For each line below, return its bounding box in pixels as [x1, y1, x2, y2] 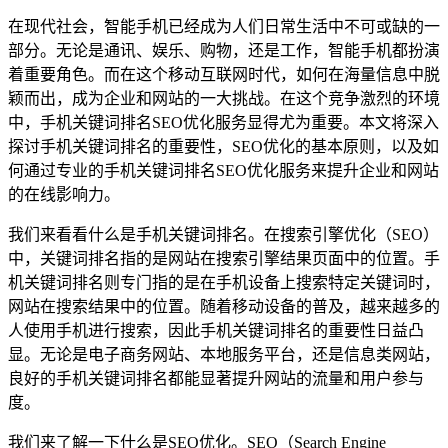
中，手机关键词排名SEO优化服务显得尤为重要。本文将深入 [8, 114, 439, 132]
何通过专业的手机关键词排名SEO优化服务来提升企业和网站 [8, 162, 439, 180]
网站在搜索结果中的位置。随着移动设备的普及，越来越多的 [8, 298, 440, 316]
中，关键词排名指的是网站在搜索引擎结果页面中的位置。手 [8, 250, 440, 268]
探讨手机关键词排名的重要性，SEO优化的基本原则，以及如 [8, 138, 439, 156]
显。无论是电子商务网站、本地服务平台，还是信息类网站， [8, 346, 440, 364]
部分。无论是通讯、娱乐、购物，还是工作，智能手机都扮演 [8, 42, 440, 60]
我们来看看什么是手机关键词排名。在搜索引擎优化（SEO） [8, 226, 439, 244]
